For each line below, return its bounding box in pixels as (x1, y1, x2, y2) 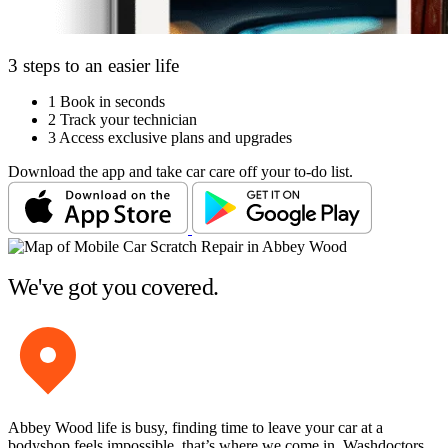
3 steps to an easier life (8, 54, 179, 76)
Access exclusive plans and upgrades (59, 129, 292, 147)
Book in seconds (60, 93, 165, 111)
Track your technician (60, 111, 197, 129)
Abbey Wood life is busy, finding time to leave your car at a (8, 419, 383, 437)
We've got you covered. (8, 274, 219, 301)
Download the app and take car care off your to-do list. (8, 163, 353, 181)
